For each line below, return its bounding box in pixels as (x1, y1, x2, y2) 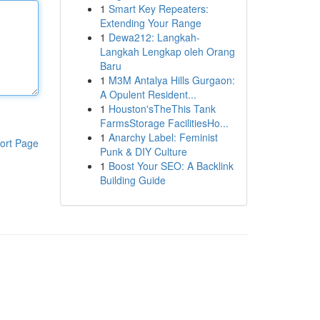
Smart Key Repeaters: (108, 1, 209, 16)
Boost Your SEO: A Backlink (108, 159, 234, 173)
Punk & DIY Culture (99, 144, 187, 159)
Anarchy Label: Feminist (108, 130, 218, 144)
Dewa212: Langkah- (108, 30, 200, 44)
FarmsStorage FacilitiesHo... (99, 116, 229, 130)
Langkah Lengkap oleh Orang (99, 44, 235, 59)
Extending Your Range (99, 16, 201, 30)
